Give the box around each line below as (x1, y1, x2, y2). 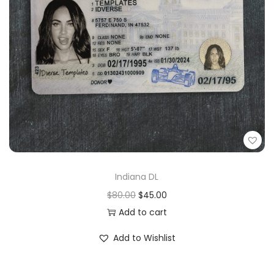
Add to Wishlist (113, 232, 176, 245)
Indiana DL (115, 171, 159, 183)
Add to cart (118, 206, 167, 219)
